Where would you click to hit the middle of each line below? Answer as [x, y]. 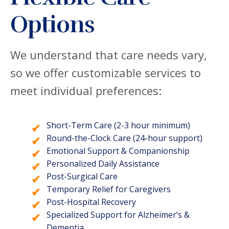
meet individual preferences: [86, 91]
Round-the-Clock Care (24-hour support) [124, 138]
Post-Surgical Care [82, 177]
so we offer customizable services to [106, 73]
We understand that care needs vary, [109, 55]
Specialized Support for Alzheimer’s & [118, 215]
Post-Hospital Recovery [91, 202]
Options [52, 25]
